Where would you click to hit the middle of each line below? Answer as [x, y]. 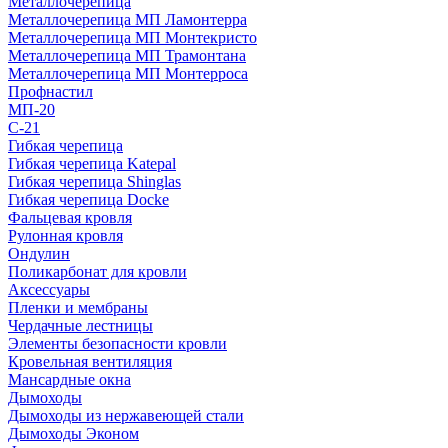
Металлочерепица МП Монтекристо [132, 37]
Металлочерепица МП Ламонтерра [127, 19]
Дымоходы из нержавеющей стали [126, 415]
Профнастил [50, 91]
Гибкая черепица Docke [88, 199]
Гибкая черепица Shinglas [94, 181]
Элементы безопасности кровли [117, 343]
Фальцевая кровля [70, 217]
